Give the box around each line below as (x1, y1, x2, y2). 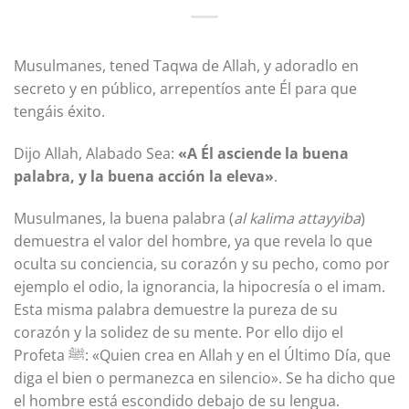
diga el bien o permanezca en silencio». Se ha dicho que (14, 367, 395, 388)
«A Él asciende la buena (178, 143, 349, 164)
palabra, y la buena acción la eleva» (14, 166, 274, 187)
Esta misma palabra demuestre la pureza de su (14, 299, 338, 320)
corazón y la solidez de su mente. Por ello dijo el (14, 321, 343, 342)
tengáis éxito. (14, 101, 105, 122)
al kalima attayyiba (234, 207, 361, 228)
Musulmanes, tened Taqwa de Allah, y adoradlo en (14, 56, 359, 77)
